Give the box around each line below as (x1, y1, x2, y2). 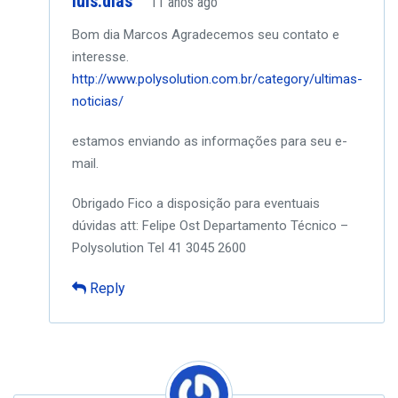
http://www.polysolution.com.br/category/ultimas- (72, 71, 362, 87)
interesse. (72, 49, 129, 65)
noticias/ (72, 93, 123, 109)
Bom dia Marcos (72, 27, 168, 43)
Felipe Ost (139, 218, 200, 234)
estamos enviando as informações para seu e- (72, 133, 347, 149)
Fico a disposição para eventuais (124, 195, 320, 211)
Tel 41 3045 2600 (144, 240, 246, 256)
